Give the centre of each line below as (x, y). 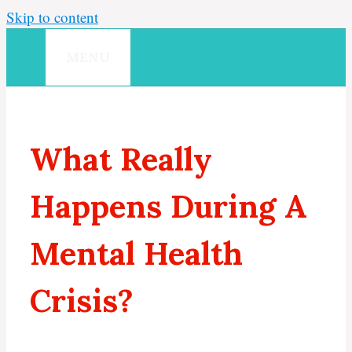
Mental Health (136, 254)
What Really (121, 159)
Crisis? (82, 301)
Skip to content (52, 17)
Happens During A (169, 207)
